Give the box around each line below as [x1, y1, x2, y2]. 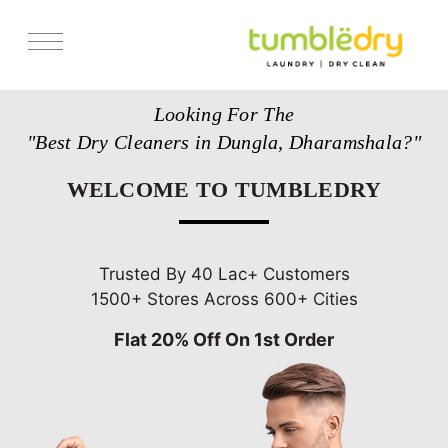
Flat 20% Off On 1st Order [114, 328, 334, 350]
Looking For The [153, 102, 295, 125]
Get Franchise [15, 196, 94, 211]
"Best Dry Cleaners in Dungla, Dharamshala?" [27, 130, 421, 153]
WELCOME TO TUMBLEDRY [66, 176, 382, 202]
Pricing [15, 158, 55, 173]
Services [15, 81, 65, 97]
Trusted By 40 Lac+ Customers [98, 263, 350, 284]
